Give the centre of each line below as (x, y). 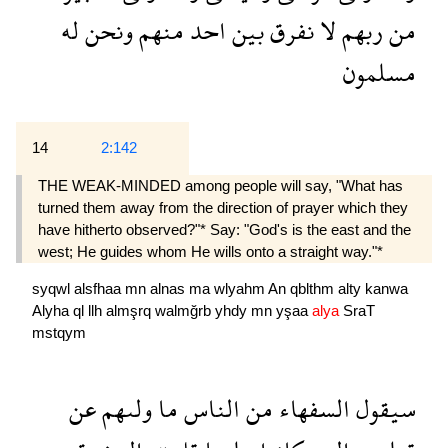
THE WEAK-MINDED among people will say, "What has (220, 185)
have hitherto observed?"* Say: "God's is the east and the (224, 229)
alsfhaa (99, 288)
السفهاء (311, 408)
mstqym (59, 332)
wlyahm (241, 288)
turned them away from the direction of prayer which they (223, 207)
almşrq (130, 310)
